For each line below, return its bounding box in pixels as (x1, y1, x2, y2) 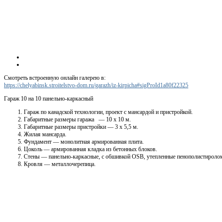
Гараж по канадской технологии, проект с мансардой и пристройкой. (24, 108, 193, 115)
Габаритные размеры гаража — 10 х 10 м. (24, 115, 131, 123)
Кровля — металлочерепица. (24, 160, 96, 167)
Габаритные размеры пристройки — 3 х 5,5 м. (24, 123, 138, 130)
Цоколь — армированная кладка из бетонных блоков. (24, 145, 157, 153)
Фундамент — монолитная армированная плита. (24, 138, 144, 145)
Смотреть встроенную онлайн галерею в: (4, 74, 106, 81)
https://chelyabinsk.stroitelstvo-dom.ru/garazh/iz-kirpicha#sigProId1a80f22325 (4, 81, 188, 89)
